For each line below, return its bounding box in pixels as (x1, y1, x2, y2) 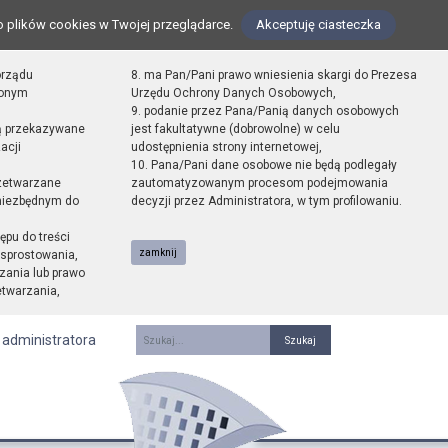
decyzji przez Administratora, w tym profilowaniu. (130, 194, 402, 208)
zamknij (139, 246, 178, 258)
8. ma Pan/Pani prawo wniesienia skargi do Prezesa (130, 68, 417, 82)
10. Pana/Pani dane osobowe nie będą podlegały (130, 158, 397, 172)
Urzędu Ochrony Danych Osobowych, (130, 86, 336, 100)
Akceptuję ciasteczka (256, 17, 381, 32)
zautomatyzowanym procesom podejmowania (130, 176, 388, 190)
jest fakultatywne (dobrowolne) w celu (130, 122, 340, 136)
